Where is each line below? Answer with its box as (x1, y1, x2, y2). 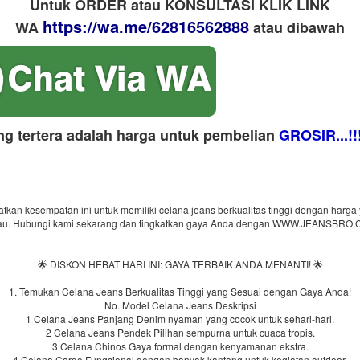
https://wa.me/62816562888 (43, 14, 249, 38)
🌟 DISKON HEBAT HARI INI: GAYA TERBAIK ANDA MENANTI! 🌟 (37, 257, 323, 271)
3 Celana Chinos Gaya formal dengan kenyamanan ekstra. (51, 339, 309, 353)
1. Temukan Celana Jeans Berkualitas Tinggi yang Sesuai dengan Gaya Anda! (9, 284, 351, 298)
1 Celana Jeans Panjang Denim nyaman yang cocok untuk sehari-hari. (26, 312, 334, 325)
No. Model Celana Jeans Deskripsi (104, 298, 256, 312)
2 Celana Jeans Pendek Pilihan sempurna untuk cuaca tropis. (45, 325, 315, 339)
